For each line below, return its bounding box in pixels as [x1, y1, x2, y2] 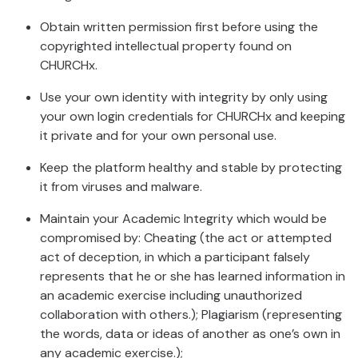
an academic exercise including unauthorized [40, 287, 302, 304]
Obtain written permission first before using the [40, 18, 318, 35]
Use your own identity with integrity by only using [40, 89, 328, 105]
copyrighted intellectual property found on [40, 38, 292, 54]
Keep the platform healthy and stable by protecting [40, 159, 342, 176]
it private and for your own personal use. [40, 127, 280, 144]
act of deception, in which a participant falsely [40, 249, 310, 265]
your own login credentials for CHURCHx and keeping [40, 108, 345, 125]
